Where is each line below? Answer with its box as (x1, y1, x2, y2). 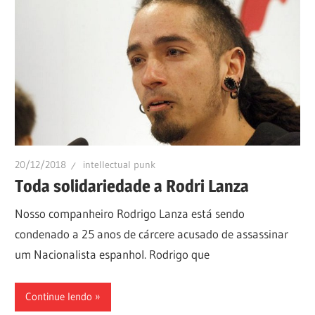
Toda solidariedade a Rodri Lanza (15, 175, 250, 196)
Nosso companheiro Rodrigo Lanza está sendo (15, 206, 245, 221)
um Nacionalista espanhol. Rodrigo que (15, 247, 210, 262)
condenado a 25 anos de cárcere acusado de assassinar (15, 226, 289, 242)
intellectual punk (83, 158, 156, 172)
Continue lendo (25, 290, 93, 304)
